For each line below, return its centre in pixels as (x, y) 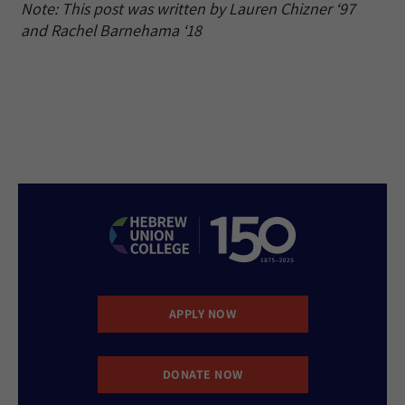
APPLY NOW (202, 314)
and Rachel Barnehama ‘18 (111, 30)
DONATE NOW (202, 375)
